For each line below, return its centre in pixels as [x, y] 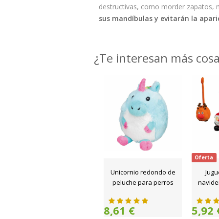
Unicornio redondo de [143, 172]
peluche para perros [143, 182]
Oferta [204, 157]
